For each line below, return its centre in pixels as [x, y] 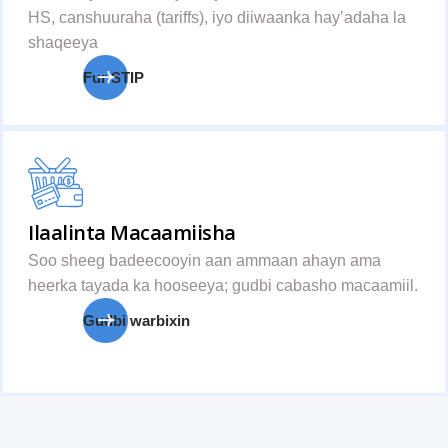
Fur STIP [113, 77]
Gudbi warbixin [136, 320]
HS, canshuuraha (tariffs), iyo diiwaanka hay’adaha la [217, 17]
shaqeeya [63, 42]
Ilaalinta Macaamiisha [132, 232]
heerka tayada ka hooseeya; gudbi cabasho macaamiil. [223, 285]
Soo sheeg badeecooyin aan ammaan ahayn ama [204, 260]
